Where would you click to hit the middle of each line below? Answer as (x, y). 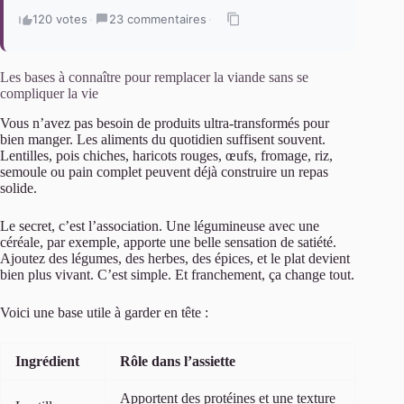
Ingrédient (47, 362)
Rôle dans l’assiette (178, 362)
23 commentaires (158, 19)
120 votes (60, 19)
